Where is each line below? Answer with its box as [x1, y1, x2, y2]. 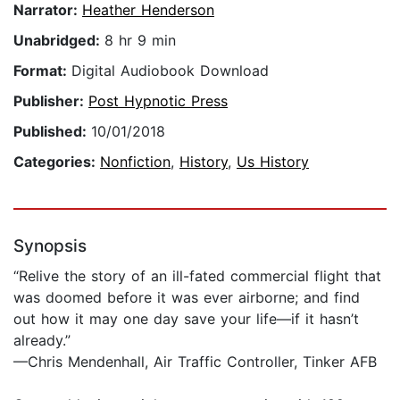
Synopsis [13, 236, 87, 257]
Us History [237, 153, 309, 171]
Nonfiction [100, 153, 171, 171]
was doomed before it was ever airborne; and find [13, 288, 360, 307]
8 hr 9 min [104, 31, 176, 50]
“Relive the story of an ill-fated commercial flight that [13, 267, 381, 286]
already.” [13, 331, 71, 350]
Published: [13, 122, 91, 141]
